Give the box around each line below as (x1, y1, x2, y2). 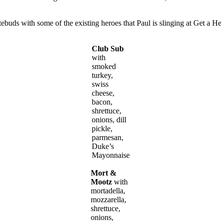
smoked (91, 62, 116, 71)
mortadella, (90, 186, 125, 195)
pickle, (91, 124, 112, 133)
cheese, (91, 89, 114, 98)
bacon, (91, 98, 112, 107)
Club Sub (91, 44, 124, 53)
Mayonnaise (91, 151, 130, 160)
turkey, (91, 71, 113, 80)
